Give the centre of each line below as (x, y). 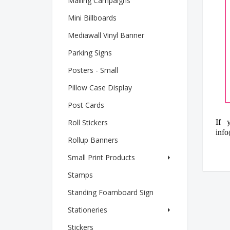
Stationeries (88, 209)
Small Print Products (101, 157)
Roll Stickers (88, 122)
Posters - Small (93, 70)
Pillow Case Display (100, 87)
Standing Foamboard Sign (111, 192)
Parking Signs (90, 52)
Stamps (80, 175)
